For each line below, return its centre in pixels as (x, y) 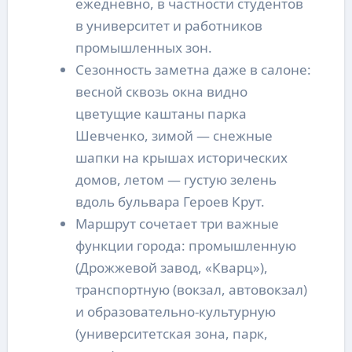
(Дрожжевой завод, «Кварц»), (171, 267)
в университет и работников (169, 25)
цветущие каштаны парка (161, 113)
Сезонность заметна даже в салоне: (193, 69)
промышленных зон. (143, 47)
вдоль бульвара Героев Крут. (170, 201)
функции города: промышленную (185, 245)
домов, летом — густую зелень (176, 179)
